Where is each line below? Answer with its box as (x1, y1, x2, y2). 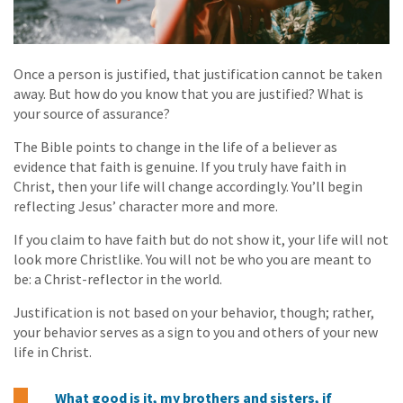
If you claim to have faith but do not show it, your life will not (13, 229, 389, 248)
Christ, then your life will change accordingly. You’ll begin (13, 176, 363, 195)
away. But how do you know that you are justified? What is (13, 84, 363, 103)
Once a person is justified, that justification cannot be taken (13, 64, 382, 83)
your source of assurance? (13, 103, 170, 122)
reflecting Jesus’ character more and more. (13, 196, 278, 215)
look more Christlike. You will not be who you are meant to (13, 249, 372, 268)
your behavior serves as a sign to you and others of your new (13, 322, 378, 341)
